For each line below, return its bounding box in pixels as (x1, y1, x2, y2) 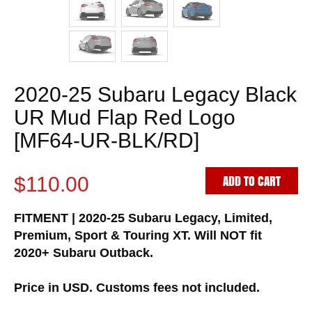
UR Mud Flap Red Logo (14, 106, 235, 130)
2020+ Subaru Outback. (14, 246, 153, 260)
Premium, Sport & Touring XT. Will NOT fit (14, 228, 262, 243)
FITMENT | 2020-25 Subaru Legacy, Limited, (14, 211, 272, 226)
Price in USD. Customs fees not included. (14, 281, 260, 295)
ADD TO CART (223, 171, 281, 191)
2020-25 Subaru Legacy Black (14, 83, 297, 107)
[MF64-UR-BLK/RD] (14, 129, 199, 153)
